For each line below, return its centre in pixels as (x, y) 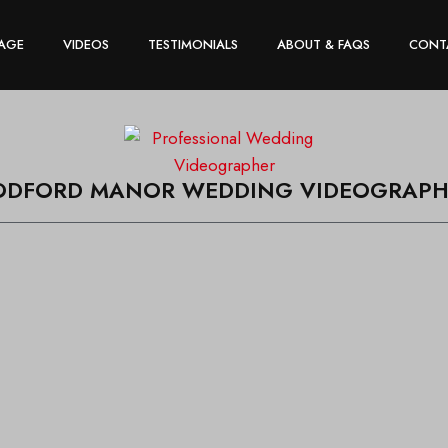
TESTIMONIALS (193, 44)
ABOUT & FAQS (323, 44)
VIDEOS (86, 44)
